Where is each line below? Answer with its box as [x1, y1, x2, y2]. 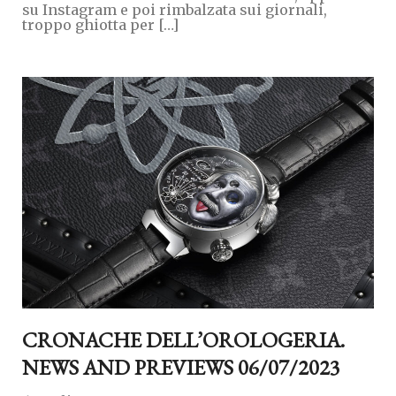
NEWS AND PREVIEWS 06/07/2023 [22, 353, 340, 381]
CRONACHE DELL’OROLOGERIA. [22, 325, 345, 354]
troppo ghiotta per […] [22, 15, 179, 34]
